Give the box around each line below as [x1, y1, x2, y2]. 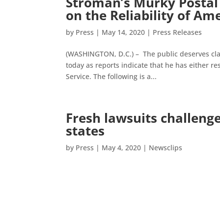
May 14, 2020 [102, 27, 145, 37]
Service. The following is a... [66, 72, 157, 81]
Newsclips [149, 143, 183, 152]
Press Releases [153, 27, 202, 37]
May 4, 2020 [102, 143, 141, 152]
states [66, 122, 105, 139]
